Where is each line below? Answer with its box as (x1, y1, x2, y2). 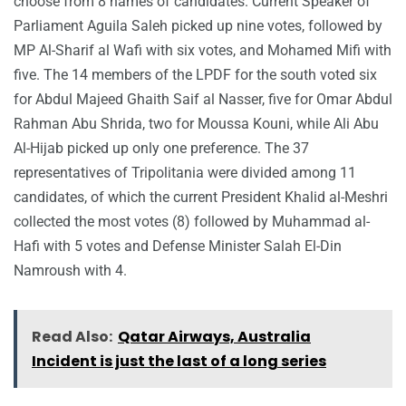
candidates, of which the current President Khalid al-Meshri (14, 188, 388, 207)
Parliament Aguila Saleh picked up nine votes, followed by (14, 17, 382, 35)
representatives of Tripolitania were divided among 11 (14, 164, 356, 182)
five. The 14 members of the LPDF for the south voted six (14, 66, 377, 84)
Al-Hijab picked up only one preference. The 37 (14, 140, 309, 158)
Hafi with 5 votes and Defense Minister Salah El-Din (14, 237, 342, 256)
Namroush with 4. (14, 262, 127, 280)
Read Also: (32, 326, 112, 348)
